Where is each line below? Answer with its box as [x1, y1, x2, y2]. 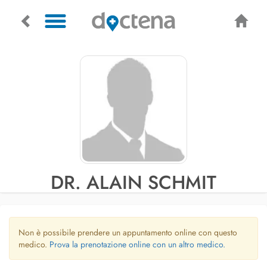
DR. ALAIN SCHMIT [51, 169, 216, 196]
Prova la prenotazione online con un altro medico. [49, 238, 225, 250]
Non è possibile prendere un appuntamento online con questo [18, 226, 237, 238]
